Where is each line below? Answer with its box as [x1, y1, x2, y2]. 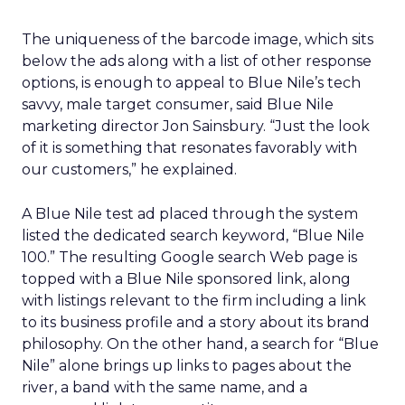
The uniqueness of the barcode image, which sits [22, 31, 373, 48]
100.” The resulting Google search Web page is [22, 249, 357, 266]
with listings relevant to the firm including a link [22, 292, 366, 309]
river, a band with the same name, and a [22, 379, 307, 396]
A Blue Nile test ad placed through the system [22, 205, 358, 222]
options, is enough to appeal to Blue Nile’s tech [22, 74, 361, 91]
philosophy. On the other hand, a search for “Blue [22, 335, 379, 353]
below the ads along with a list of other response [22, 52, 372, 70]
